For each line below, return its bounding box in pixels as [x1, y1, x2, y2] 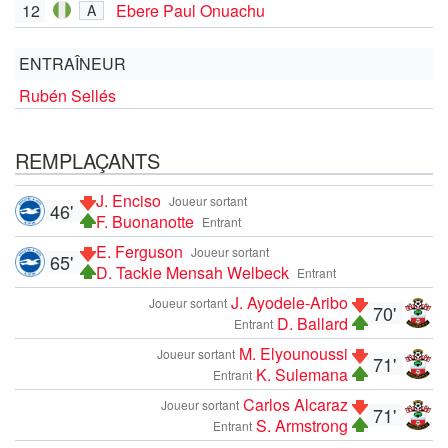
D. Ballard [277, 311, 348, 335]
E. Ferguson [96, 239, 183, 263]
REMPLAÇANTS [15, 145, 160, 175]
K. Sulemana [256, 362, 348, 386]
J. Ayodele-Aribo [231, 290, 348, 314]
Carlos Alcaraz [243, 392, 348, 416]
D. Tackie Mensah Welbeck [96, 260, 289, 284]
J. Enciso [96, 188, 161, 212]
